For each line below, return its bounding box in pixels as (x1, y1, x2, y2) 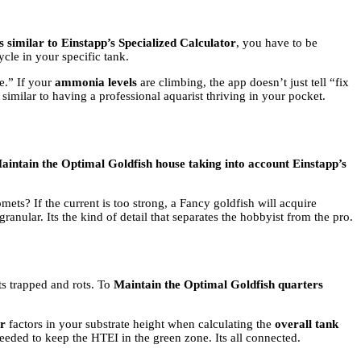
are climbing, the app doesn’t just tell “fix (137, 76, 349, 89)
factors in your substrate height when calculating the (6, 317, 275, 330)
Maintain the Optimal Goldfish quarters (114, 277, 323, 291)
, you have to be (236, 36, 317, 50)
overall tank (275, 317, 338, 330)
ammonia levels (55, 76, 137, 89)
